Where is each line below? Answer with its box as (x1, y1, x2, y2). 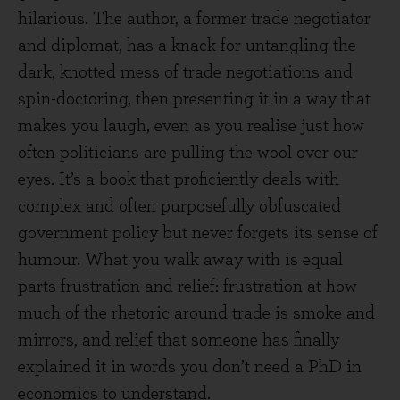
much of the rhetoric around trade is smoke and (18, 304, 375, 322)
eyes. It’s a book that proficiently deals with (18, 171, 339, 188)
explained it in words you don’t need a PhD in (18, 358, 362, 376)
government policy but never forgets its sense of (18, 224, 378, 242)
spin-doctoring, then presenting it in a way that (18, 90, 371, 108)
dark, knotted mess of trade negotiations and (18, 63, 353, 81)
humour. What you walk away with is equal (18, 251, 343, 269)
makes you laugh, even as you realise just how (18, 117, 364, 135)
